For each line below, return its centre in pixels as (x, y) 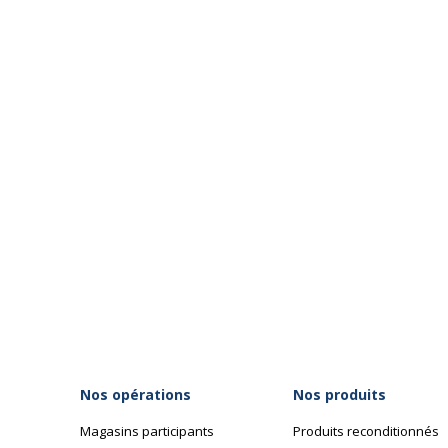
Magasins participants (147, 431)
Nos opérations (135, 394)
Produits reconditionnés (366, 431)
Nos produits (339, 394)
